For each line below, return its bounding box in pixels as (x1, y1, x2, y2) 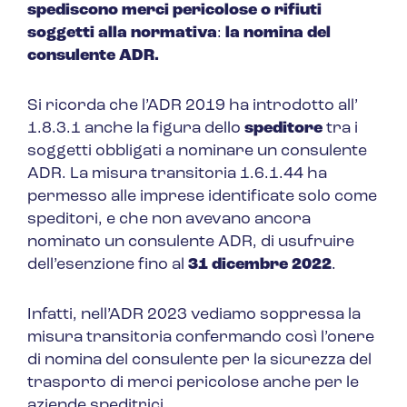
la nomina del (222, 25, 331, 43)
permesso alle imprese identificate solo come (27, 188, 377, 206)
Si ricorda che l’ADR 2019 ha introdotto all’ (27, 97, 358, 115)
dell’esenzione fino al (27, 256, 188, 274)
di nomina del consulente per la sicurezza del (27, 352, 372, 370)
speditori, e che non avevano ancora (27, 211, 311, 229)
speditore (244, 120, 323, 138)
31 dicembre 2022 (188, 256, 332, 274)
